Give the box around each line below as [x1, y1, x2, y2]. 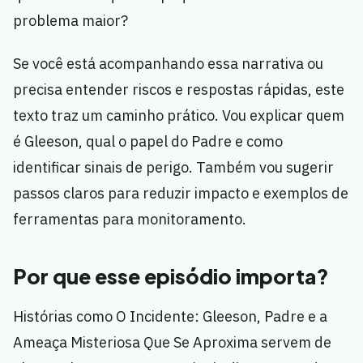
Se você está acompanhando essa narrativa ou [13, 54, 323, 74]
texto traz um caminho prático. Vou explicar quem [13, 106, 344, 126]
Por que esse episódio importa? [13, 263, 329, 290]
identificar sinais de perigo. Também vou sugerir [13, 158, 334, 177]
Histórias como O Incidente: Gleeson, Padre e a [13, 307, 327, 327]
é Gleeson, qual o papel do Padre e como [13, 132, 283, 152]
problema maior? [13, 11, 128, 31]
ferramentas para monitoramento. [13, 210, 246, 229]
